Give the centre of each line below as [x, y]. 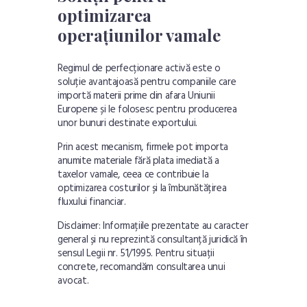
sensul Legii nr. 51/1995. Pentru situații [136, 254]
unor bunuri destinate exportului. [127, 123]
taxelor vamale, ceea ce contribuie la [133, 175]
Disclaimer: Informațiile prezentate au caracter [153, 226]
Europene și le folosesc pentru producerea [147, 110]
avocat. [73, 281]
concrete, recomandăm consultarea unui [142, 267]
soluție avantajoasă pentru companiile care [147, 82]
